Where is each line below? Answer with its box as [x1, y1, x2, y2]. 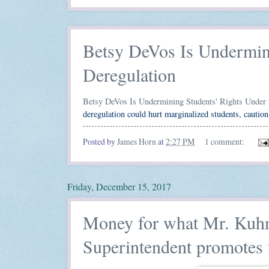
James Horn [117, 135, 156, 147]
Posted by [83, 135, 117, 147]
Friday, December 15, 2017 [67, 180, 171, 193]
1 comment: [204, 135, 246, 147]
